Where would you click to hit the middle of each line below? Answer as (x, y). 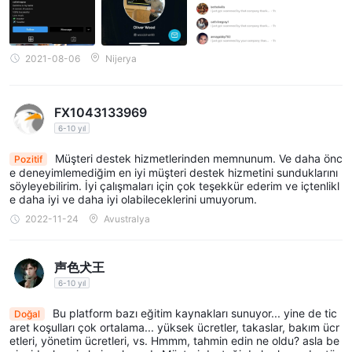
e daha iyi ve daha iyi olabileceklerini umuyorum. (133, 200)
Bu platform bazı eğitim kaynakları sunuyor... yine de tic (193, 313)
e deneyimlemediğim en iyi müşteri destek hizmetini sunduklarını (174, 173)
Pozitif (28, 159)
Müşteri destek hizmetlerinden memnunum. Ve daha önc (197, 159)
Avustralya (127, 219)
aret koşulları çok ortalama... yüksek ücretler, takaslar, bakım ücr (174, 327)
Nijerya (121, 58)
